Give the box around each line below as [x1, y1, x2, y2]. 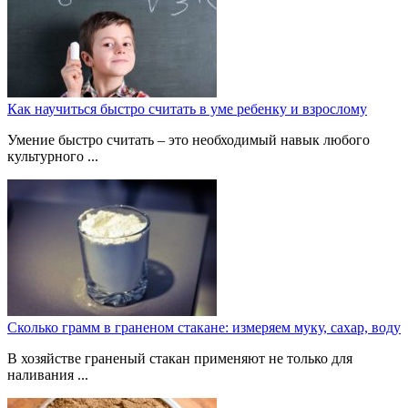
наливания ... [7, 367, 88, 382]
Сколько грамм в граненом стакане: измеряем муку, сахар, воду [7, 320, 401, 335]
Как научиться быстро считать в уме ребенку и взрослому [7, 101, 367, 117]
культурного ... [7, 148, 98, 164]
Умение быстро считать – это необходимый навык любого [7, 132, 370, 148]
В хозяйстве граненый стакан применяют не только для [7, 351, 352, 366]
